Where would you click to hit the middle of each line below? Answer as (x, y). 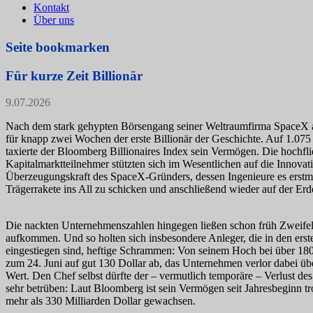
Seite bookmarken (58, 47)
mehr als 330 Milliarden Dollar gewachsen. (103, 301)
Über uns (54, 20)
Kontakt (51, 8)
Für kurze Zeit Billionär (74, 75)
